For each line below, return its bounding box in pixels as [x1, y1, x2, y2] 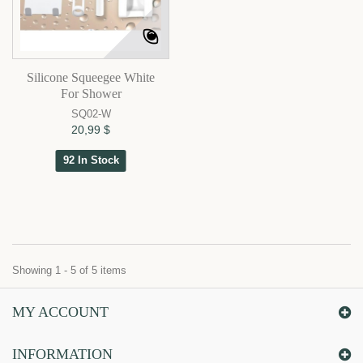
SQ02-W [70, 108, 111, 121]
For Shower [60, 87, 122, 101]
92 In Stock [62, 154, 119, 167]
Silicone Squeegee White [27, 70, 155, 85]
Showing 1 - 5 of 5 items [12, 264, 126, 277]
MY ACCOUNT [12, 304, 109, 321]
